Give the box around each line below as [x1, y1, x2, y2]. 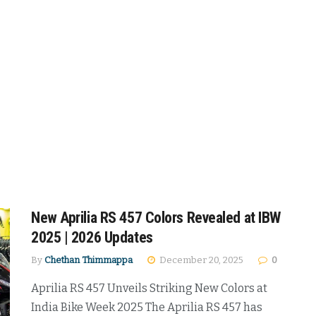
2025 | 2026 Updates [31, 228, 153, 246]
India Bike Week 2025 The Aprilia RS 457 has [31, 300, 262, 314]
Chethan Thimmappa [44, 254, 133, 265]
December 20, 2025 [157, 254, 243, 265]
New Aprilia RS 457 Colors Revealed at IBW [31, 208, 281, 226]
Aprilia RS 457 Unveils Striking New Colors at [31, 281, 267, 295]
